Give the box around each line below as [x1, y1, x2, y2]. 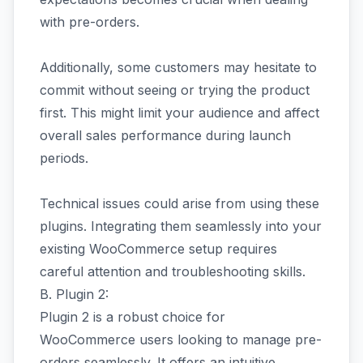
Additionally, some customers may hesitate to [40, 58, 317, 75]
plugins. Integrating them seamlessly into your [40, 217, 322, 234]
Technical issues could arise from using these [40, 194, 319, 211]
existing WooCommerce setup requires [40, 240, 277, 257]
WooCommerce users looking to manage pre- [40, 331, 322, 348]
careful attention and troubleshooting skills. [40, 263, 305, 280]
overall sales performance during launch [40, 126, 291, 143]
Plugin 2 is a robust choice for [40, 308, 225, 325]
